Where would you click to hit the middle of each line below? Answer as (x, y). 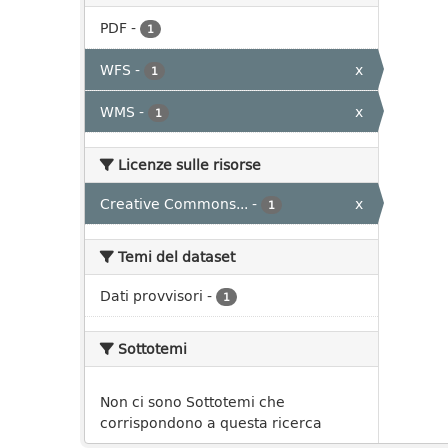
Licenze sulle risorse (187, 164)
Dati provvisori (151, 295)
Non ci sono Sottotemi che (192, 401)
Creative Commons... (174, 203)
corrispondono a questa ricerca (211, 422)
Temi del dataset (174, 256)
